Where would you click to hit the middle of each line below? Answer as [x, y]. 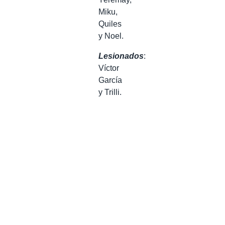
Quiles [110, 24]
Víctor [109, 68]
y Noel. [111, 36]
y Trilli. [110, 92]
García [110, 80]
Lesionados [121, 56]
